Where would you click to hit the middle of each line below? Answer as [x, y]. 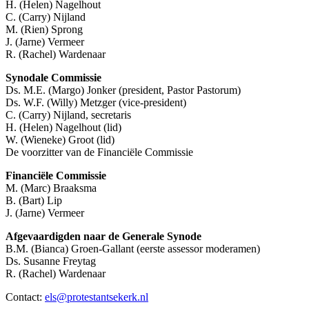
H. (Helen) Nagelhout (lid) [63, 128]
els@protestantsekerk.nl [97, 297]
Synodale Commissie [53, 78]
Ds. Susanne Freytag [51, 261]
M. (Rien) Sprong [44, 30]
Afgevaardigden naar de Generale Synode [103, 237]
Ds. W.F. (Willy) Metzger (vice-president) [96, 103]
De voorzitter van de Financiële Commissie [99, 152]
